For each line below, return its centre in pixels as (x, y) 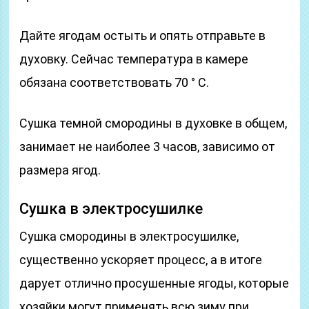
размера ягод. (60, 170)
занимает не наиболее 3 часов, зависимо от (148, 147)
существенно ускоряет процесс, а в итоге (141, 260)
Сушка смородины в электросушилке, (129, 236)
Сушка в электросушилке (111, 209)
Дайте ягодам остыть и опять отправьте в (143, 36)
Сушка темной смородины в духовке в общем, (153, 123)
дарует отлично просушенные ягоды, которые (154, 283)
